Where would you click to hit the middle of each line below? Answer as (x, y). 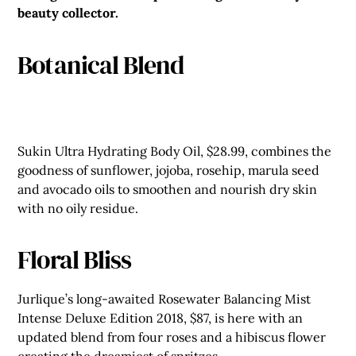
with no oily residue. (78, 208)
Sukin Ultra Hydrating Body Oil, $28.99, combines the (175, 151)
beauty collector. (68, 13)
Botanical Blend (101, 65)
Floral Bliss (74, 260)
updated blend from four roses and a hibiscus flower (172, 337)
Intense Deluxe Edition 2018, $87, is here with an (161, 318)
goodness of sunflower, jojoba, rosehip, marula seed (169, 170)
